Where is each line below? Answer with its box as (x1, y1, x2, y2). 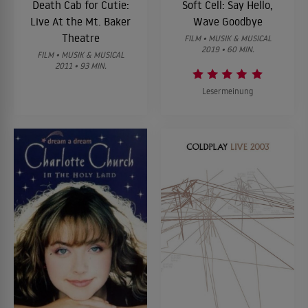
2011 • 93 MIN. (54, 60, 107, 71)
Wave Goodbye (192, 14, 263, 29)
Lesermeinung (202, 86, 253, 97)
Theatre (61, 31, 100, 45)
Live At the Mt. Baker (30, 14, 131, 29)
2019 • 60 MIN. (201, 44, 254, 55)
